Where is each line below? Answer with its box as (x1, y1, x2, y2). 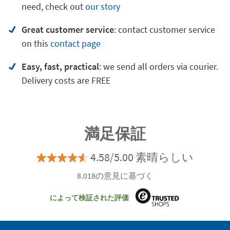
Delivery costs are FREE (21, 74, 110, 86)
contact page (50, 37, 101, 49)
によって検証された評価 (50, 193, 129, 202)
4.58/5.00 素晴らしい (90, 149, 194, 164)
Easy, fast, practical (21, 60, 99, 72)
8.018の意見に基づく (77, 170, 153, 181)
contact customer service (118, 23, 215, 35)
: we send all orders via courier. (99, 60, 218, 72)
